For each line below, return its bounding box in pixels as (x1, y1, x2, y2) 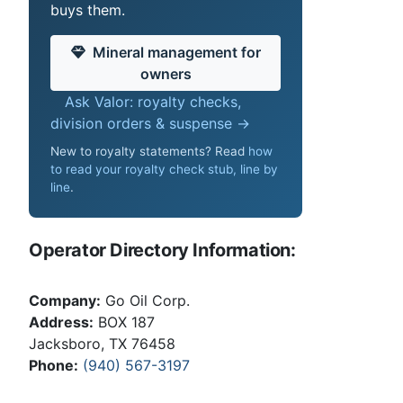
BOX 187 (94, 313, 155, 332)
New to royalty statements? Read (50, 144, 248, 159)
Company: (29, 291, 101, 310)
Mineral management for (92, 42, 261, 61)
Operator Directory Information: (29, 239, 296, 262)
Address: (29, 313, 94, 332)
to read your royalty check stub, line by (50, 162, 278, 177)
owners (139, 64, 192, 83)
